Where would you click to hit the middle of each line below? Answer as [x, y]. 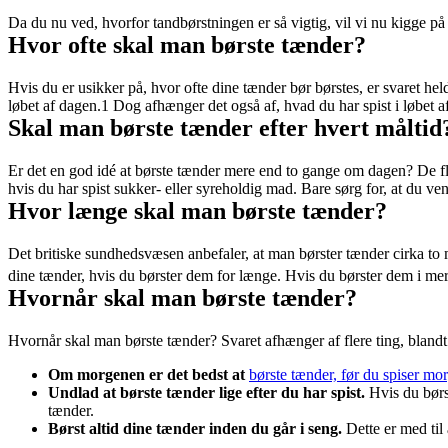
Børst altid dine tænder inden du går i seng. [197, 428]
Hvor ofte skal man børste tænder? [187, 44]
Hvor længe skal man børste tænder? [197, 210]
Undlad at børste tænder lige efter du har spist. [206, 392]
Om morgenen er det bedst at [148, 374]
